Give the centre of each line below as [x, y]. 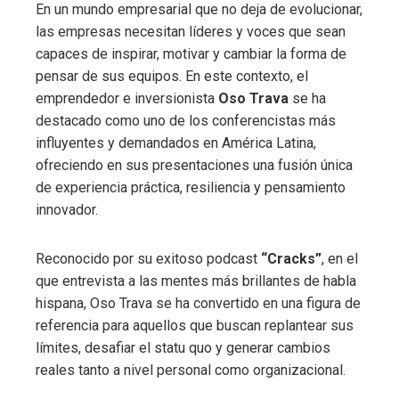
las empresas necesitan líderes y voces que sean [191, 32]
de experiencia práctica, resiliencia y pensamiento [191, 188]
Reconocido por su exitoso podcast [148, 259]
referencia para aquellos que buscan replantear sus [195, 326]
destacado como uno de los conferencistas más [186, 121]
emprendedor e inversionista [127, 99]
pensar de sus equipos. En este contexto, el [172, 77]
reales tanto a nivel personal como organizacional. [191, 370]
